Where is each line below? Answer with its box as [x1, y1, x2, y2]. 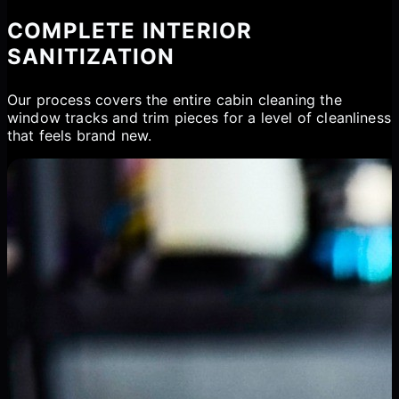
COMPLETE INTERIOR [7, 17, 253, 44]
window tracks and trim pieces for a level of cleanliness [7, 108, 391, 126]
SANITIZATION [7, 43, 175, 69]
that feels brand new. [7, 126, 152, 144]
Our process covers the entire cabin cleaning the [7, 90, 342, 109]
